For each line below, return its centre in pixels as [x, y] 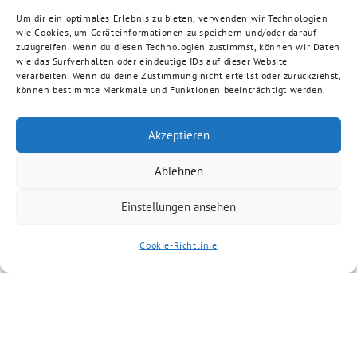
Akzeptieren [178, 135]
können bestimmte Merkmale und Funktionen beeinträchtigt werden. [171, 90]
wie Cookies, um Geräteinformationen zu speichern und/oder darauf [167, 32]
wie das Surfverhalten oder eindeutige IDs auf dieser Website [152, 61]
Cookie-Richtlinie [178, 245]
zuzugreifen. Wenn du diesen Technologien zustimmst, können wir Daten [178, 47]
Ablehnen [178, 171]
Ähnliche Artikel [178, 325]
